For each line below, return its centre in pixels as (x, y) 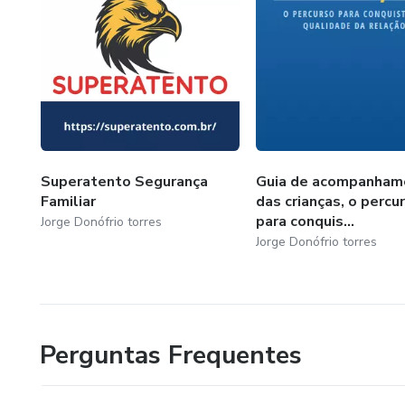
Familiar (68, 201)
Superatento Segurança (124, 181)
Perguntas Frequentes (171, 355)
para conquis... (305, 221)
